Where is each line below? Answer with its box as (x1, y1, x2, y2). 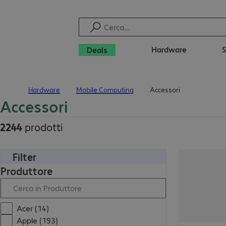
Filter (13, 150, 37, 164)
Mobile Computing (76, 85, 134, 94)
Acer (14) (17, 203, 49, 214)
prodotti (22, 120, 64, 134)
